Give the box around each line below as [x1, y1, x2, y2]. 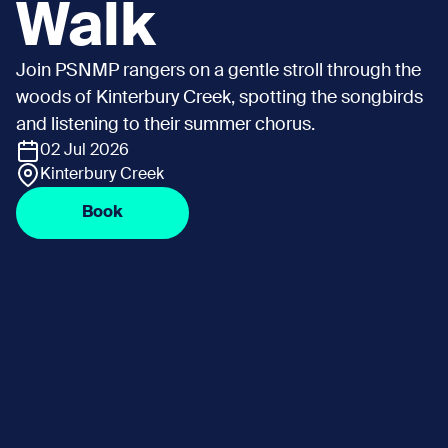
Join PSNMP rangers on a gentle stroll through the [16, 62, 421, 81]
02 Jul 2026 [40, 143, 129, 160]
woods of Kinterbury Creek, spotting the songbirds [16, 89, 423, 108]
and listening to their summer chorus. [16, 116, 315, 135]
